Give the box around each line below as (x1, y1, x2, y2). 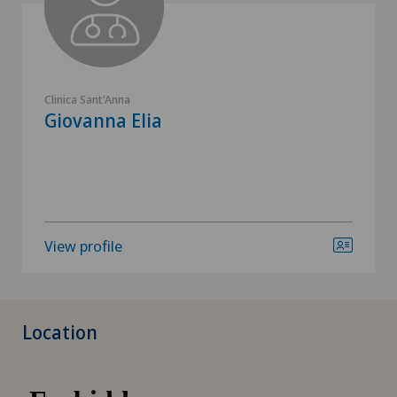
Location (22, 320, 97, 346)
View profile (44, 236, 122, 257)
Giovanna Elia (44, 108, 162, 134)
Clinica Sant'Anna (44, 91, 130, 108)
